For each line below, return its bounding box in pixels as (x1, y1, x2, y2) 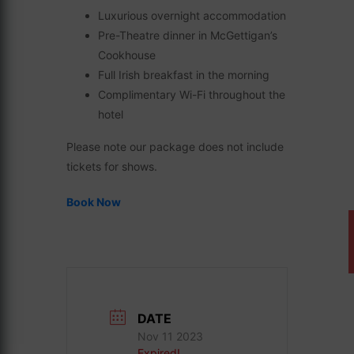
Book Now (66, 195, 121, 209)
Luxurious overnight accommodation (98, 9, 286, 22)
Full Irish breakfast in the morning (98, 68, 269, 81)
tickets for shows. (66, 160, 157, 173)
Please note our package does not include (66, 140, 284, 153)
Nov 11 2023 (137, 330, 203, 343)
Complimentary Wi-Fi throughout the (98, 88, 285, 101)
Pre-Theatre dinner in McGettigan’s (98, 28, 277, 42)
